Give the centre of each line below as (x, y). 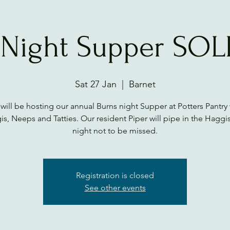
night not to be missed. (115, 131)
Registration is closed (115, 175)
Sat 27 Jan (95, 84)
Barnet (142, 84)
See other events (115, 188)
